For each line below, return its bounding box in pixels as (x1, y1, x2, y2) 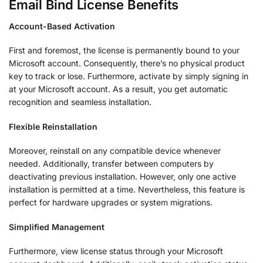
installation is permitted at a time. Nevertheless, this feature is (9, 184, 245, 195)
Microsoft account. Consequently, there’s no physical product (9, 58, 245, 69)
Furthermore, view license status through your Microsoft (9, 246, 223, 257)
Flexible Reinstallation (9, 121, 97, 131)
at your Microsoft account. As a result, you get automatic (9, 84, 228, 95)
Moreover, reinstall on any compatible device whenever (9, 146, 221, 156)
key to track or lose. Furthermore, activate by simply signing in (9, 71, 248, 82)
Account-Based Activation (9, 21, 115, 31)
